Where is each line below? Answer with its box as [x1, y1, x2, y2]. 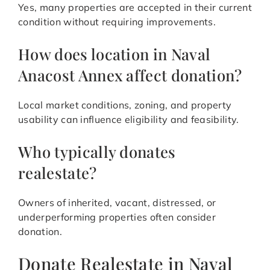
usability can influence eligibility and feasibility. [18, 113, 239, 126]
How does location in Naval [18, 43, 211, 64]
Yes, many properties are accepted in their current [18, 1, 253, 14]
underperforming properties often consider [18, 211, 216, 224]
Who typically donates [18, 141, 176, 162]
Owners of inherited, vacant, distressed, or [18, 196, 216, 209]
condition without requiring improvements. [18, 16, 216, 28]
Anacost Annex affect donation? [18, 64, 242, 86]
